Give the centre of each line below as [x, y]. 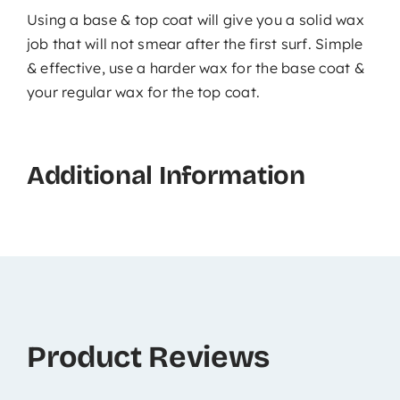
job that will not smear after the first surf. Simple [195, 43]
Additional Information [166, 175]
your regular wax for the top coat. [143, 92]
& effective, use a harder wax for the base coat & [195, 67]
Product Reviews [148, 357]
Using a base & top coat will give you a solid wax [195, 19]
